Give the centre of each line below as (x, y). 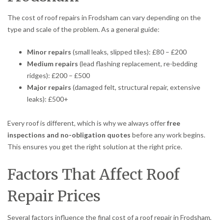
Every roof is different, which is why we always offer (87, 123)
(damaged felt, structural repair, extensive (136, 87)
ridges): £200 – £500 (58, 75)
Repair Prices (54, 196)
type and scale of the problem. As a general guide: (83, 29)
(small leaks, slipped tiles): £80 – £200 (129, 52)
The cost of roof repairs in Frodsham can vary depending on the (104, 17)
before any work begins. (168, 135)
